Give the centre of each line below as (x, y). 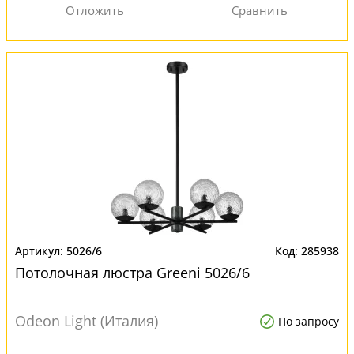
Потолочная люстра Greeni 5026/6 (132, 273)
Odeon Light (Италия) (87, 321)
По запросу (309, 321)
